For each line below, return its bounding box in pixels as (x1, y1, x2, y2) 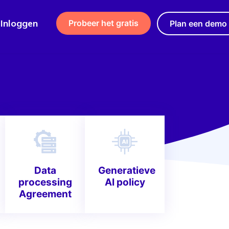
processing (18, 176, 72, 188)
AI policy (104, 176, 145, 188)
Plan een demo (170, 18, 227, 29)
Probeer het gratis (68, 18, 139, 29)
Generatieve (98, 165, 155, 176)
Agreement (18, 188, 72, 200)
